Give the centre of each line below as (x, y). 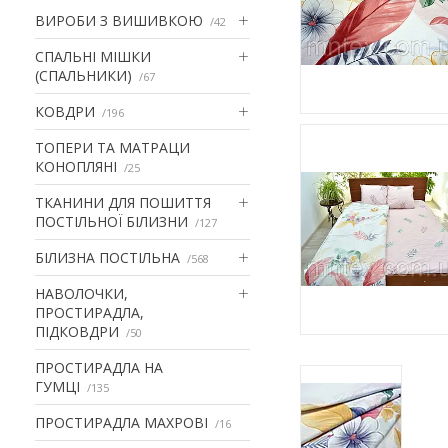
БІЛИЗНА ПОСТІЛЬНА (107, 257)
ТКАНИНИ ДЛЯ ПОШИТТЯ (123, 202)
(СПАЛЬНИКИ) (83, 75)
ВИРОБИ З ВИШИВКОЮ (119, 20)
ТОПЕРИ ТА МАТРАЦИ (112, 147)
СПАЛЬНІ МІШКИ (93, 56)
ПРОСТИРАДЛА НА (99, 367)
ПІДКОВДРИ (77, 331)
